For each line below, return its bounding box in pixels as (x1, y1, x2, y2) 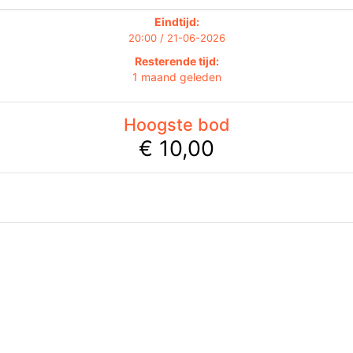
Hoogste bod (123, 114, 230, 136)
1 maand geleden (132, 70, 221, 84)
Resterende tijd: (134, 54, 219, 69)
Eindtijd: (154, 15, 199, 29)
